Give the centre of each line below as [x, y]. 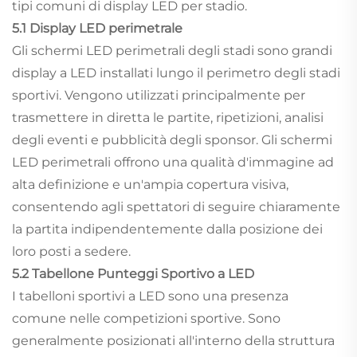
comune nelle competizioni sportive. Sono [146, 319]
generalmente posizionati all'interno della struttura [173, 341]
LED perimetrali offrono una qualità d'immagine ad [173, 163]
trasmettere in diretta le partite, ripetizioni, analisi [168, 118]
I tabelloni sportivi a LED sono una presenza [150, 296]
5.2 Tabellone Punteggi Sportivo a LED [133, 274]
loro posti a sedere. [71, 252]
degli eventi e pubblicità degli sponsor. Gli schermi [172, 140]
